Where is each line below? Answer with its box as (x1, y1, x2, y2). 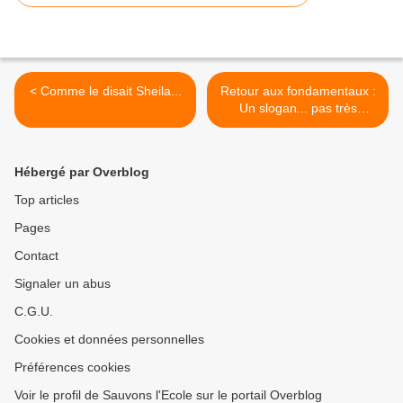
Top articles (14, 192, 79, 207)
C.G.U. (14, 303, 53, 318)
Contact (14, 247, 58, 263)
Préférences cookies (14, 359, 130, 374)
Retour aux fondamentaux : (219, 83, 376, 98)
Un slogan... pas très (238, 100, 357, 115)
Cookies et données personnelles (14, 331, 204, 346)
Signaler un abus (14, 275, 111, 291)
